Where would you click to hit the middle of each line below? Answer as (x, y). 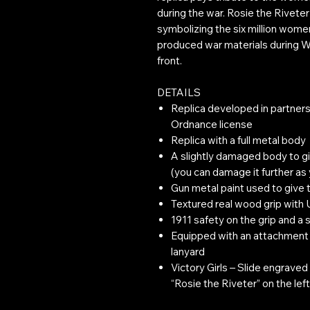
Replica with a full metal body (238, 140)
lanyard (188, 251)
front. (170, 60)
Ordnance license (212, 124)
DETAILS (179, 92)
